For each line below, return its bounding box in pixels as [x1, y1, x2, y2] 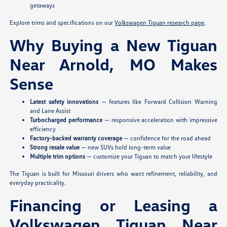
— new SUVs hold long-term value [80, 143, 171, 152]
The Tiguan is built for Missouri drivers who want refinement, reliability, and [10, 170, 217, 178]
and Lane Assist [30, 107, 71, 115]
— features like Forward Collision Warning [98, 98, 217, 106]
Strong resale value [30, 143, 80, 152]
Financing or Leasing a [10, 195, 217, 215]
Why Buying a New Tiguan [10, 35, 217, 55]
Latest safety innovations [30, 98, 99, 106]
